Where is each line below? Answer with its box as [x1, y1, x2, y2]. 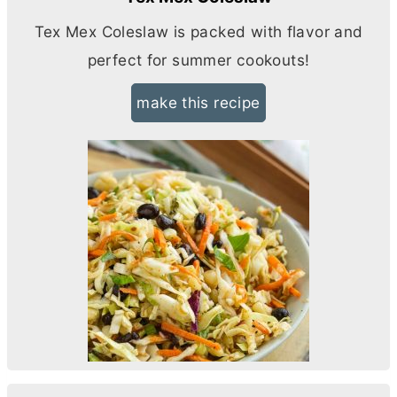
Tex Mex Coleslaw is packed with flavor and [34, 22, 363, 42]
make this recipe [136, 93, 261, 113]
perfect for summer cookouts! [87, 51, 310, 70]
